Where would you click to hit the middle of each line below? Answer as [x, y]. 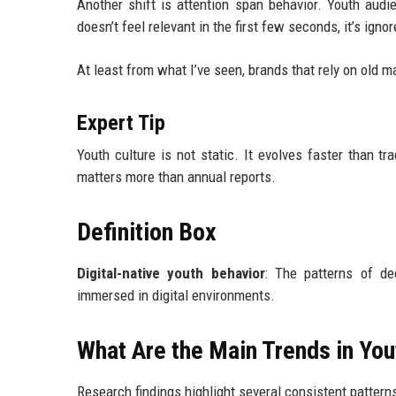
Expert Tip [121, 123]
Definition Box [147, 232]
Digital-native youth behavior [171, 274]
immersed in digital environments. [176, 296]
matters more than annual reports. [176, 177]
